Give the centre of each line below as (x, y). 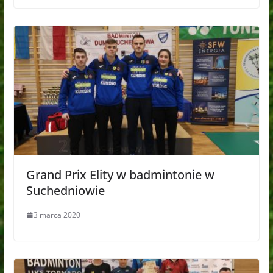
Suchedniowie (65, 191)
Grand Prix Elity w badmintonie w (120, 175)
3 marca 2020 (57, 215)
